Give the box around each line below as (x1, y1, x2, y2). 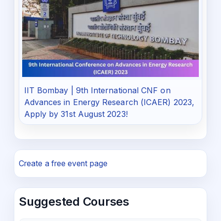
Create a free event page (19, 159, 108, 169)
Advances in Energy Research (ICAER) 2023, (24, 97, 194, 108)
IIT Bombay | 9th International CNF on (24, 85, 171, 96)
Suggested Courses (19, 194, 129, 209)
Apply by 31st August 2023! (24, 109, 128, 119)
